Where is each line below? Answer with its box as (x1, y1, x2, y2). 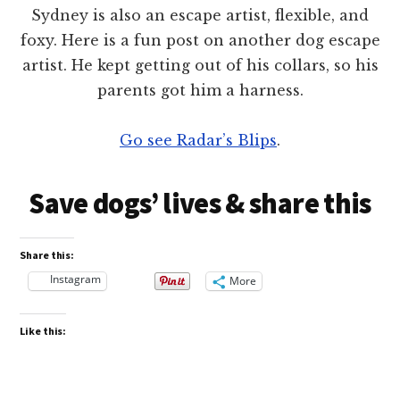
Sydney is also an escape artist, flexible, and (31, 5, 369, 24)
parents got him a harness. (96, 80, 304, 99)
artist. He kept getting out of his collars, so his (21, 55, 379, 74)
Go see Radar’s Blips (120, 130, 277, 149)
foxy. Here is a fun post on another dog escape (20, 30, 380, 49)
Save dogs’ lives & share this (29, 185, 371, 221)
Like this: (20, 323, 67, 337)
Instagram (50, 271, 102, 287)
